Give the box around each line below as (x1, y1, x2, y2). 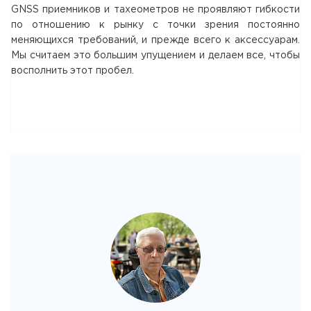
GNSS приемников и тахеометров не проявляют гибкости (11, 5, 300, 14)
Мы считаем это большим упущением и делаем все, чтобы (11, 51, 300, 60)
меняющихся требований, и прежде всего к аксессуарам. (11, 35, 300, 44)
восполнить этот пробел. (11, 66, 134, 75)
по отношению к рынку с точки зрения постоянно (11, 20, 300, 29)
